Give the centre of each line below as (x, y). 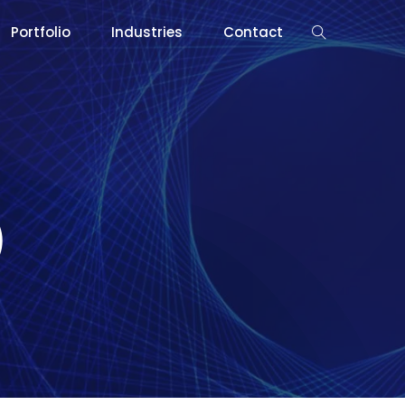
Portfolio (41, 32)
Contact (253, 32)
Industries (147, 32)
